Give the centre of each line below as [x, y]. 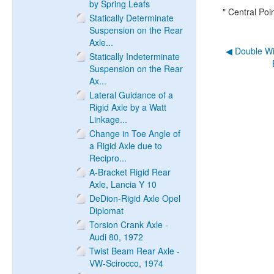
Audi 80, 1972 [116, 237]
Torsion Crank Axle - [129, 224]
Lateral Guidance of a [131, 95]
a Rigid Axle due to [126, 146]
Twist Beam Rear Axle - [135, 251]
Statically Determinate [131, 18]
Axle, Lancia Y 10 [123, 184]
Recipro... [108, 158]
